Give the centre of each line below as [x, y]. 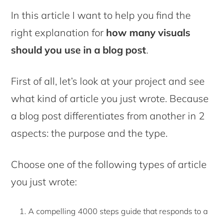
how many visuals [148, 32]
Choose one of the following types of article [109, 164]
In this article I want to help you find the [101, 15]
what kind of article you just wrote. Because [110, 98]
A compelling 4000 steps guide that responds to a [118, 211]
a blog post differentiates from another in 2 [108, 115]
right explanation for [59, 32]
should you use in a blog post [79, 50]
